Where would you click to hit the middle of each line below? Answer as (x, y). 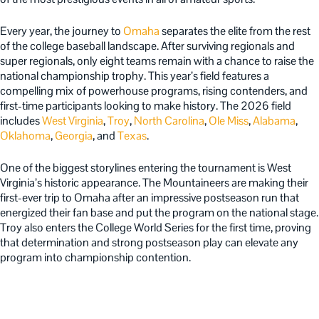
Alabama (274, 121)
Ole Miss (229, 121)
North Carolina (169, 121)
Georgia (74, 136)
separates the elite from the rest (235, 31)
